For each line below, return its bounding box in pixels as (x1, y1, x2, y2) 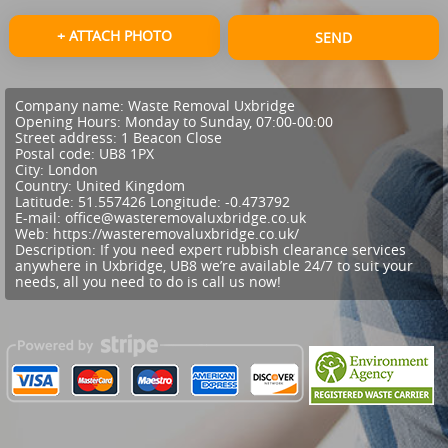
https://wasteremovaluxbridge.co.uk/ (52, 224, 299, 244)
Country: (14, 176, 76, 196)
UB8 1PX (98, 144, 154, 164)
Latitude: (14, 192, 78, 212)
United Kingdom (75, 176, 185, 196)
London (47, 160, 98, 180)
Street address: (14, 128, 121, 148)
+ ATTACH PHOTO (56, 26, 172, 46)
